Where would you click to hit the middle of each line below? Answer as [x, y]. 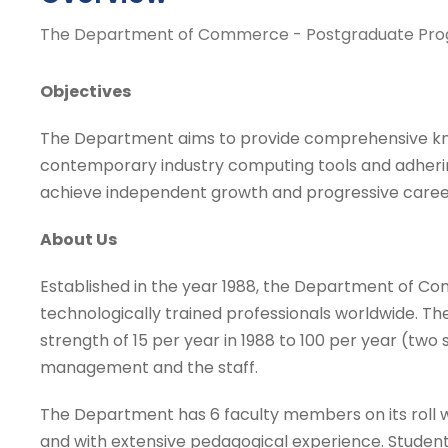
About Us [78, 239]
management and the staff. [149, 367]
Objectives [85, 91]
